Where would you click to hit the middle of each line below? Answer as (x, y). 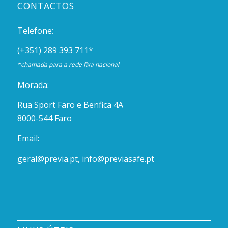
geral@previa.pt (47, 159)
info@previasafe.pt (118, 159)
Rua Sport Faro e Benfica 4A (70, 105)
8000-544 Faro (44, 118)
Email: (28, 138)
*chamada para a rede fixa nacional (68, 65)
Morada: (33, 85)
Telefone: (35, 30)
